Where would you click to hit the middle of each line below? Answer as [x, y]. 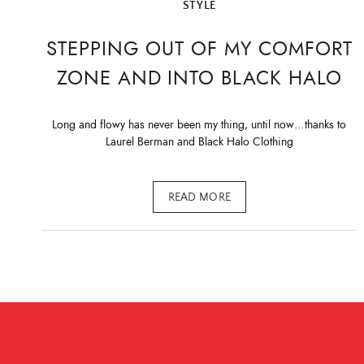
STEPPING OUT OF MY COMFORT [199, 48]
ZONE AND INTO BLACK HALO [199, 78]
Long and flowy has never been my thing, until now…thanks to [199, 125]
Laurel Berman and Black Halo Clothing [199, 142]
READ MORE [199, 197]
